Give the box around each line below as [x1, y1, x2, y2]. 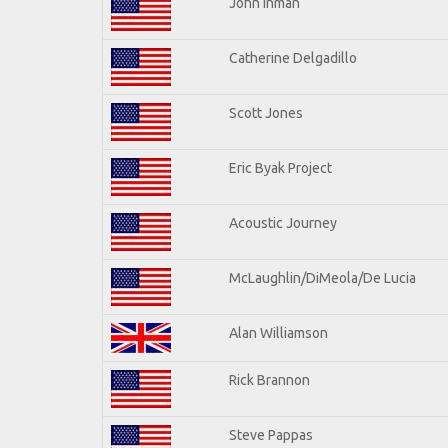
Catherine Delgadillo [229, 49, 357, 66]
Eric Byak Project [229, 159, 332, 176]
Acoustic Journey [229, 214, 337, 231]
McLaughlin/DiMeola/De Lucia [229, 269, 416, 286]
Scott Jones [229, 104, 303, 121]
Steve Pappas [229, 426, 313, 443]
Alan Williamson [229, 324, 328, 341]
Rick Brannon [229, 371, 310, 388]
